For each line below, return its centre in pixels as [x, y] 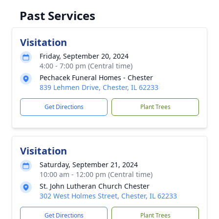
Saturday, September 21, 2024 [89, 164]
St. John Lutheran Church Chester [95, 186]
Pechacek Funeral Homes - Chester [96, 77]
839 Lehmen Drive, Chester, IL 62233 [99, 87]
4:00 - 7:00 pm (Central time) [86, 66]
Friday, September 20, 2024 [84, 56]
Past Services [57, 15]
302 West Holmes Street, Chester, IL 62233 [108, 196]
